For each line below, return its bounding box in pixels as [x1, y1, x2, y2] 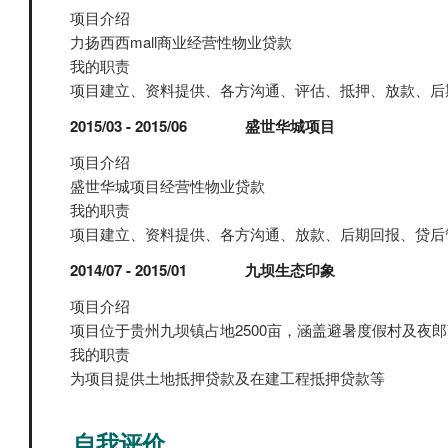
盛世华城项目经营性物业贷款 [70, 175, 265, 196]
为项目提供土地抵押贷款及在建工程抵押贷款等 [70, 367, 385, 388]
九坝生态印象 [245, 259, 336, 281]
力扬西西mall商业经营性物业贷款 [70, 31, 292, 52]
